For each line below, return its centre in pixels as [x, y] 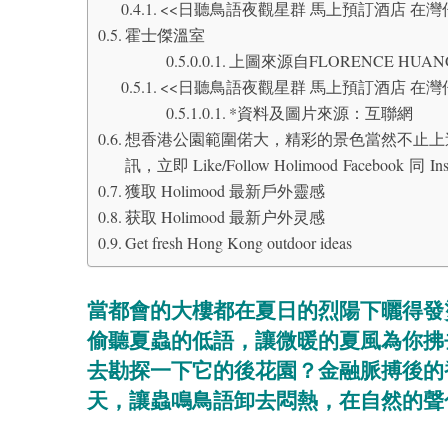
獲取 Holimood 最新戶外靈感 [225, 191]
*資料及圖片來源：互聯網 [320, 113]
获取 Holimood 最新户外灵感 [225, 217]
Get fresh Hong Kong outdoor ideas [239, 243]
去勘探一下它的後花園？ [202, 371]
